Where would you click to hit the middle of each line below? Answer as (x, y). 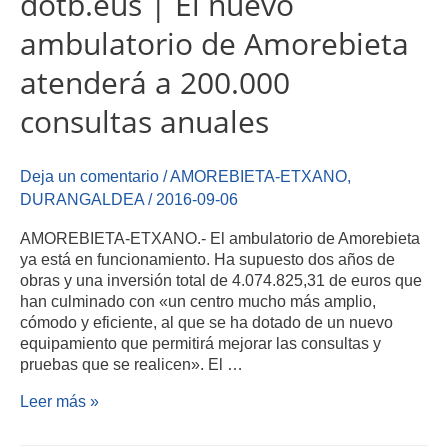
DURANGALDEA (82, 199)
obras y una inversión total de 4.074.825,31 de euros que (221, 279)
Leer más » (59, 401)
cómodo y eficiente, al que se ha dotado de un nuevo (206, 321)
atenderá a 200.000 (155, 83)
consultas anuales (144, 122)
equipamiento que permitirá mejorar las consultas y (200, 342)
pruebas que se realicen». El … (131, 363)
